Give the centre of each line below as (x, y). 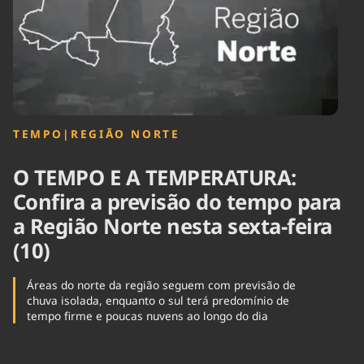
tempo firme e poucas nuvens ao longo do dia (147, 316)
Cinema (31, 18)
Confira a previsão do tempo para (177, 202)
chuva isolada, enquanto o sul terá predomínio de (158, 301)
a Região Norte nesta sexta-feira (173, 227)
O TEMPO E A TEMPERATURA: (155, 178)
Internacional (148, 26)
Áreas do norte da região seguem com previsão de (161, 285)
